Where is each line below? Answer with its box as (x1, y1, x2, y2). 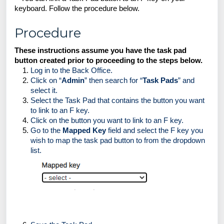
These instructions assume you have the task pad (14, 46, 186, 54)
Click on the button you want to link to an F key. (30, 116, 183, 124)
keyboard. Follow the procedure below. (14, 4, 143, 12)
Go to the (30, 126, 62, 134)
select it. (30, 86, 57, 94)
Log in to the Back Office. (30, 66, 112, 74)
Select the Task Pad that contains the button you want (30, 96, 204, 104)
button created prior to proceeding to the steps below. (14, 56, 204, 64)
